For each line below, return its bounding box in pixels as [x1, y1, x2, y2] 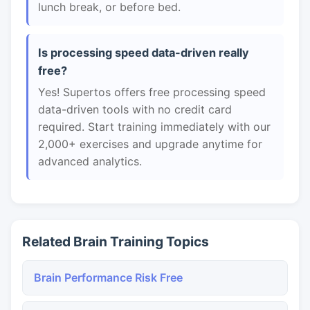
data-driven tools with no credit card [38, 102, 232, 116]
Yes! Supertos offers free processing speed [38, 85, 266, 99]
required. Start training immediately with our [38, 120, 271, 134]
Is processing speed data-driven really [38, 46, 249, 60]
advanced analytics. [38, 154, 142, 168]
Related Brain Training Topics [22, 233, 209, 250]
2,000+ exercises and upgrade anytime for [38, 137, 262, 151]
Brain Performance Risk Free [34, 271, 183, 284]
